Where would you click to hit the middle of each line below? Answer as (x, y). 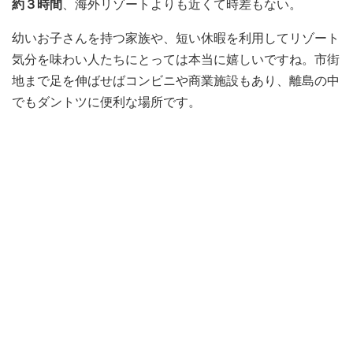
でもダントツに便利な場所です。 (106, 102)
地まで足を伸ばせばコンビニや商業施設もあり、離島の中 (176, 80)
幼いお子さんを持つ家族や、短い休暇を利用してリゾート (176, 38)
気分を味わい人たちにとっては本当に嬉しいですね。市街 (176, 59)
